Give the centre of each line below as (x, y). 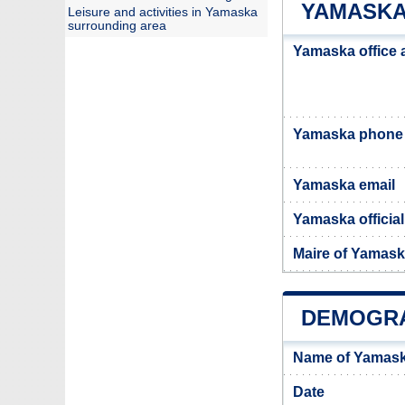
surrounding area (117, 26)
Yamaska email (344, 185)
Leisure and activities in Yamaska (163, 12)
